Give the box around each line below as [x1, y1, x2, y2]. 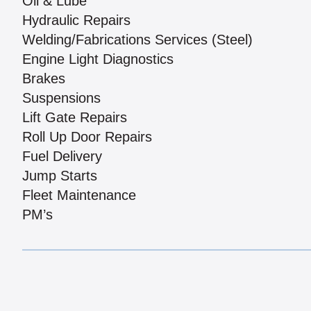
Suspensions [22, 90, 101, 106]
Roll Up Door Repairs [22, 129, 152, 145]
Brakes [22, 71, 65, 87]
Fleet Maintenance [22, 187, 136, 203]
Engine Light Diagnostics [22, 51, 174, 67]
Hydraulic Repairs [22, 12, 131, 28]
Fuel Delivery [22, 149, 102, 165]
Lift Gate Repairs [22, 110, 127, 126]
